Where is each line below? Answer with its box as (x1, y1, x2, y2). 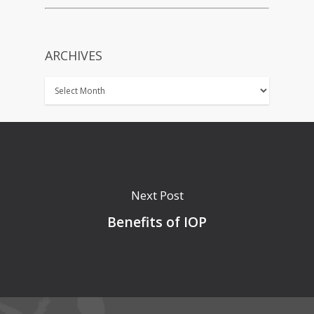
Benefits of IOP (107, 212, 207, 231)
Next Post (130, 186, 184, 203)
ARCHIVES (45, 47, 102, 64)
